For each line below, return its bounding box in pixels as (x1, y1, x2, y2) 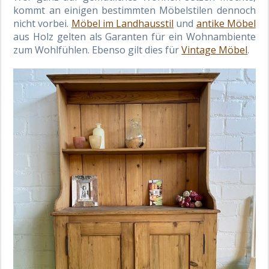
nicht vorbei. (13, 16, 71, 30)
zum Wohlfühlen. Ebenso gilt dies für (13, 43, 182, 56)
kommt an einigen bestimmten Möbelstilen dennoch (13, 3, 256, 17)
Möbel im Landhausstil (71, 16, 174, 30)
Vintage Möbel (181, 43, 248, 56)
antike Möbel (196, 16, 256, 30)
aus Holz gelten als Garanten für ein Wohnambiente (13, 29, 256, 43)
